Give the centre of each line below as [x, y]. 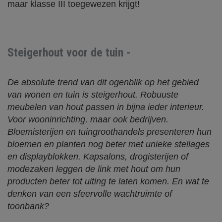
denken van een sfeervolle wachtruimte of [90, 194]
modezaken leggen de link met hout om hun [94, 169]
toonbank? [28, 206]
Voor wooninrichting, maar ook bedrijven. [88, 119]
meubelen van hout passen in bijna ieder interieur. [106, 107]
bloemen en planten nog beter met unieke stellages [109, 144]
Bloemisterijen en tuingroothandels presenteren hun [110, 132]
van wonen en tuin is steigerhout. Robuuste [93, 95]
